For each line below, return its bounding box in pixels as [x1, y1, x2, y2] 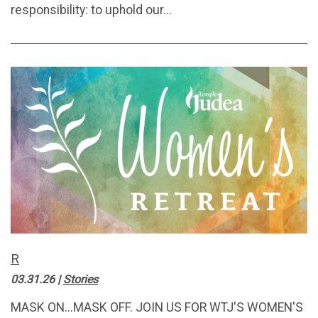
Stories [63, 273, 98, 287]
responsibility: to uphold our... [11, 3, 172, 18]
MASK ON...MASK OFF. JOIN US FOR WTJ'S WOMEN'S [11, 300, 303, 315]
